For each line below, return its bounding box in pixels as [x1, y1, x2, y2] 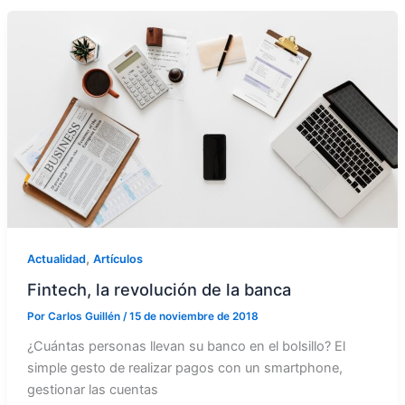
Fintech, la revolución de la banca [26, 279, 291, 300]
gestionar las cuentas [26, 381, 158, 399]
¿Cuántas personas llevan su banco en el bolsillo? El [26, 338, 345, 355]
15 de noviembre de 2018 [128, 310, 259, 324]
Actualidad [26, 251, 86, 266]
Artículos [92, 251, 143, 266]
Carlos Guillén [47, 310, 123, 324]
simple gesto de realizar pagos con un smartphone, [26, 360, 343, 377]
